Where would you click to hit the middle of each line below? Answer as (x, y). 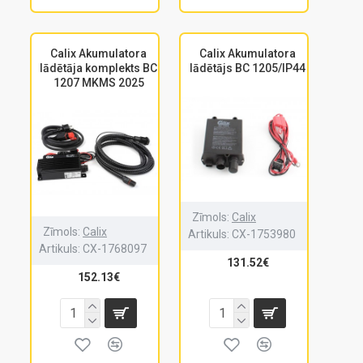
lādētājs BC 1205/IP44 (248, 68)
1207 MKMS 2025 (98, 82)
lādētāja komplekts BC (99, 68)
